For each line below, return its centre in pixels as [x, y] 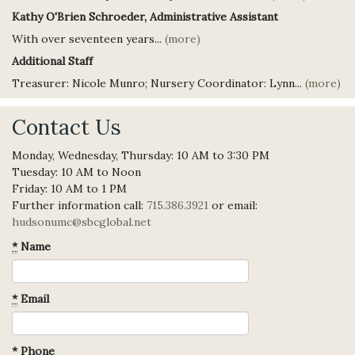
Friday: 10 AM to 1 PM [69, 189]
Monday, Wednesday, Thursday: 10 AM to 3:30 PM [141, 155]
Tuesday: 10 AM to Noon [76, 172]
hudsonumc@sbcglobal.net [82, 222]
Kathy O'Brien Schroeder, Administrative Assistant [145, 17]
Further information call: [79, 205]
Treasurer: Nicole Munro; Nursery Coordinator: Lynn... [158, 83]
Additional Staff [52, 61]
